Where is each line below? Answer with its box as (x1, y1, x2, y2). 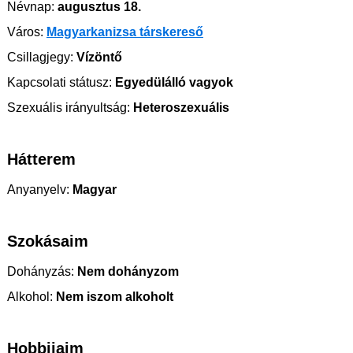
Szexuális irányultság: (7, 101, 130, 114)
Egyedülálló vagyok (112, 76, 233, 89)
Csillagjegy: (7, 50, 73, 64)
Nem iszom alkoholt (53, 290, 173, 303)
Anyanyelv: (7, 183, 69, 196)
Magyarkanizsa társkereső (46, 25, 203, 39)
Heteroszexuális (130, 101, 229, 114)
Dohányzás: (7, 265, 74, 278)
